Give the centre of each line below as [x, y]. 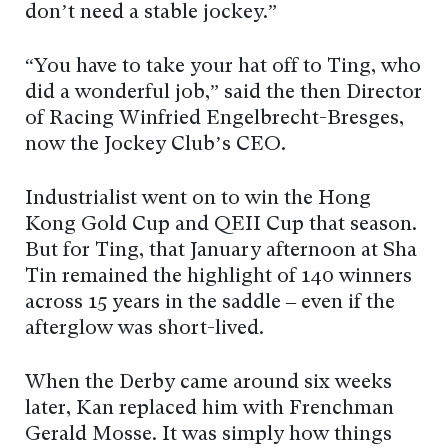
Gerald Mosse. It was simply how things [208, 435]
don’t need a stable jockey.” [151, 13]
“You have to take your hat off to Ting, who [223, 67]
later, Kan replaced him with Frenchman [209, 409]
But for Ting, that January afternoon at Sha [221, 251]
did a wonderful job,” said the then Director [223, 93]
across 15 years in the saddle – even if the [210, 303]
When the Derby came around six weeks [208, 383]
